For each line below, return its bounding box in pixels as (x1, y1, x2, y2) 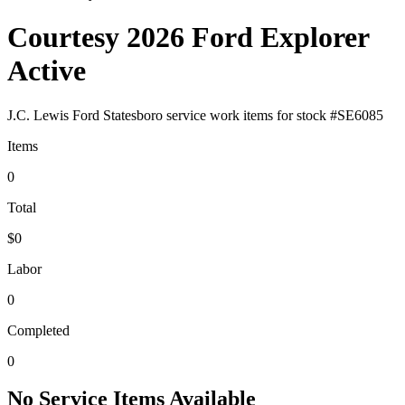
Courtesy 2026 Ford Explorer (7, 21, 369, 54)
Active (7, 54, 86, 88)
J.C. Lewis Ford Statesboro (7, 107, 163, 123)
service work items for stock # (163, 107, 337, 123)
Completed (7, 322, 70, 338)
